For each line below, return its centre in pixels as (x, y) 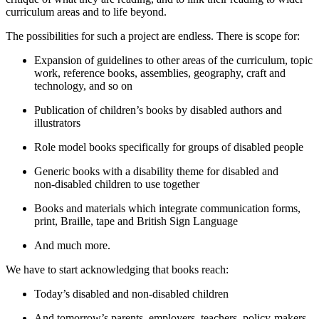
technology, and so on (83, 86)
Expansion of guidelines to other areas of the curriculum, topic (173, 61)
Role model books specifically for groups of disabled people (169, 147)
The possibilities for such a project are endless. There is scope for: (153, 36)
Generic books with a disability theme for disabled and (156, 172)
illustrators (57, 123)
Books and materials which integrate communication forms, (167, 209)
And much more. (72, 246)
